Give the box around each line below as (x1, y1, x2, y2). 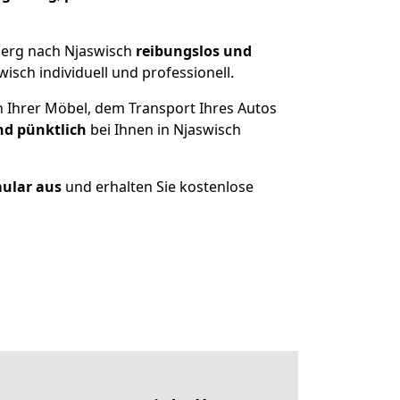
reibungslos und (136, 41, 252, 61)
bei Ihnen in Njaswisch (86, 120, 241, 139)
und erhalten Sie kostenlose (62, 177, 254, 196)
